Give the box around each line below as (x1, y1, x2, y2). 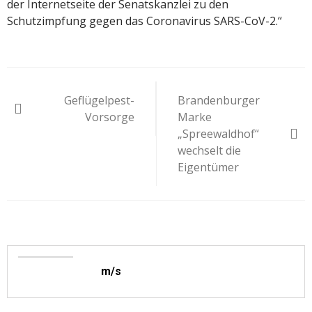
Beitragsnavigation (6, 63, 248, 98)
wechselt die (178, 142, 241, 158)
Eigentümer (178, 159, 239, 175)
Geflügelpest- (64, 92, 134, 108)
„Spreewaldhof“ (178, 125, 259, 141)
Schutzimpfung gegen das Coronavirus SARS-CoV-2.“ (7, 13, 282, 29)
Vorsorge (85, 109, 134, 125)
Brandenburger (178, 92, 260, 108)
